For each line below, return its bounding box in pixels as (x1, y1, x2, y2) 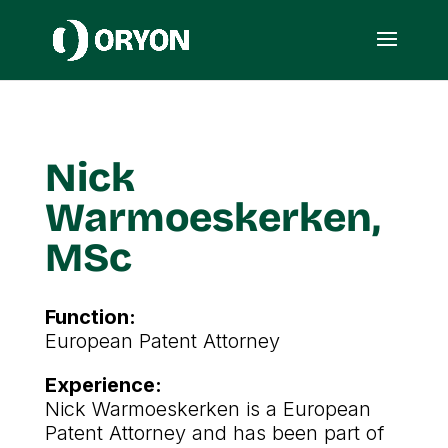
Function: (44, 305, 136, 329)
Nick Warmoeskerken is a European (44, 397, 371, 421)
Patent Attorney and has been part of (44, 421, 384, 445)
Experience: (44, 373, 162, 397)
